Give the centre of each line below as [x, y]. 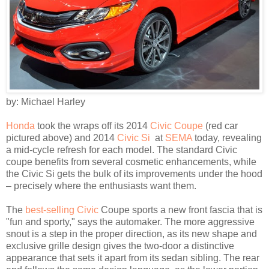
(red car [220, 125]
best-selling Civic [62, 210]
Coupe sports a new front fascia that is [180, 210]
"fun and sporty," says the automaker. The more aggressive [130, 222]
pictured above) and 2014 [62, 138]
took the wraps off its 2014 [92, 125]
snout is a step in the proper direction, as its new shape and [131, 234]
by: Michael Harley [46, 101]
